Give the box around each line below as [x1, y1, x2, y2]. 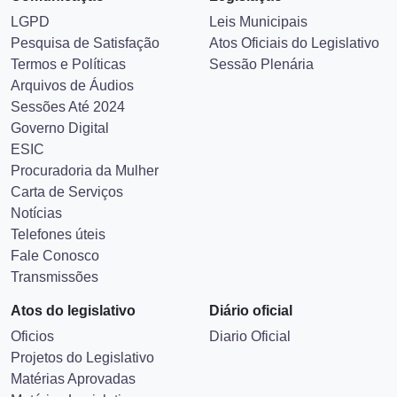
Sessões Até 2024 [11, 99, 125, 114]
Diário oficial [209, 303, 292, 318]
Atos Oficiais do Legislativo [209, 35, 379, 51]
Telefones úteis [11, 227, 105, 242]
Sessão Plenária [209, 57, 314, 72]
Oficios [11, 329, 54, 344]
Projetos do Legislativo [11, 350, 154, 365]
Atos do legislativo [11, 303, 136, 318]
